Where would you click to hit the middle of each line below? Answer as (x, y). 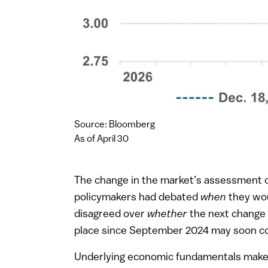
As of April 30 (101, 139)
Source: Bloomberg (115, 125)
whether (167, 214)
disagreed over (111, 214)
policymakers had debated (137, 197)
